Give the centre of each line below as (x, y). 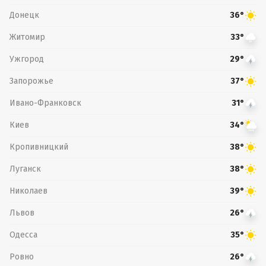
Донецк (24, 15)
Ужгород (27, 59)
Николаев (28, 191)
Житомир (27, 37)
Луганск (25, 169)
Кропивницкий (39, 147)
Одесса (23, 235)
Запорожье (31, 81)
